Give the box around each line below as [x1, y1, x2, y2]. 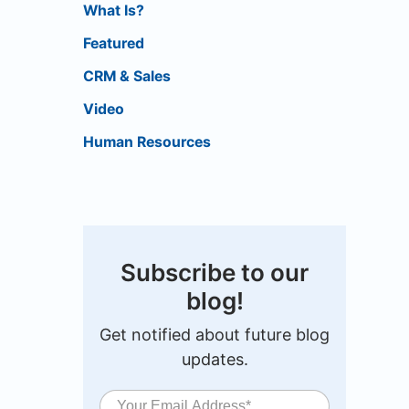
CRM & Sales [83, 68, 171, 85]
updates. [181, 350, 248, 369]
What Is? [83, 2, 144, 19]
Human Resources [83, 133, 211, 151]
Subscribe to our [121, 258, 309, 287]
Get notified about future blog [100, 325, 330, 344]
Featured [83, 35, 144, 52]
